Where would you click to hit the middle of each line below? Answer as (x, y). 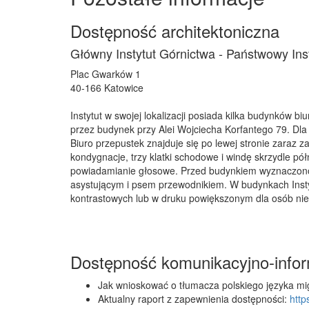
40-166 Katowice (107, 88)
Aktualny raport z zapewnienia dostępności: (194, 299)
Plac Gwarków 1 (106, 74)
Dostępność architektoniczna (175, 31)
